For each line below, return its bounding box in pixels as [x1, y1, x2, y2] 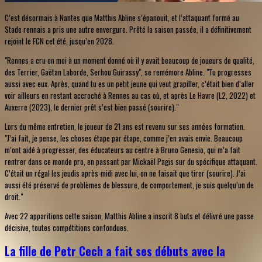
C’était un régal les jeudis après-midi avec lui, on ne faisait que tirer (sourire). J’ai [5, 167, 246, 180]
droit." [5, 191, 23, 203]
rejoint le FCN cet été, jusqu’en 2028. [5, 35, 114, 47]
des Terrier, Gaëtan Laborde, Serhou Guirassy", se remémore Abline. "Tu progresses [5, 66, 251, 78]
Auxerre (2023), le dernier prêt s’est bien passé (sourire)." [5, 101, 178, 113]
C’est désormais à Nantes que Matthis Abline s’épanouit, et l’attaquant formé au [5, 12, 239, 24]
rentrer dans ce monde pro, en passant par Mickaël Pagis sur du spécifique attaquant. [5, 156, 257, 168]
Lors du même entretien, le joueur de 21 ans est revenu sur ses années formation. [5, 120, 245, 133]
